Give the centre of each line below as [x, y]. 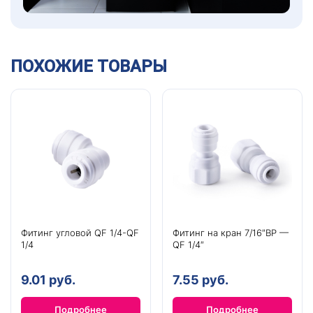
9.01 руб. [48, 279]
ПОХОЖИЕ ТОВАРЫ [89, 66]
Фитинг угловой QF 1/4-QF [80, 232]
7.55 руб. [201, 279]
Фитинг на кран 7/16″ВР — [231, 232]
